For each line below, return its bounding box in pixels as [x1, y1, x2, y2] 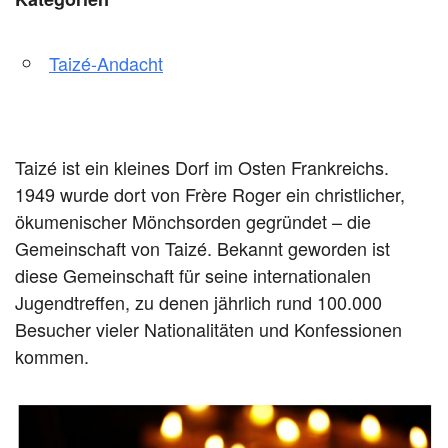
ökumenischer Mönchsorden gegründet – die [15, 208, 371, 235]
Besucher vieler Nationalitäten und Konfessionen [15, 316, 402, 343]
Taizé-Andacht [49, 50, 163, 77]
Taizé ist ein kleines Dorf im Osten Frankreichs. [15, 154, 389, 181]
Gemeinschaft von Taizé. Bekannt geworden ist [15, 235, 390, 262]
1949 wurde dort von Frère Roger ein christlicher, [15, 181, 405, 208]
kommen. [15, 343, 89, 370]
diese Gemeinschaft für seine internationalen [15, 262, 371, 289]
